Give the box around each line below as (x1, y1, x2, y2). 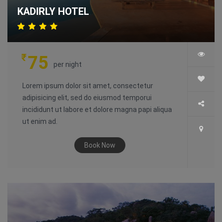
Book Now (84, 141, 115, 150)
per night (54, 60, 82, 69)
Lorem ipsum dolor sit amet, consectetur (22, 82, 153, 90)
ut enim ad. (22, 117, 57, 126)
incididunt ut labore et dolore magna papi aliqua (22, 106, 172, 114)
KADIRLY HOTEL (17, 5, 89, 18)
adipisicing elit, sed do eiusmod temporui (22, 94, 152, 102)
